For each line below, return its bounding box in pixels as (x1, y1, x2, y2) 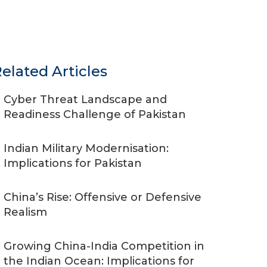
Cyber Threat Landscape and (4, 93, 167, 106)
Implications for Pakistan (4, 157, 142, 170)
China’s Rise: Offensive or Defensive (4, 191, 201, 204)
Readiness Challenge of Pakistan (4, 108, 186, 121)
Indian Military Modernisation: (4, 142, 169, 155)
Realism (4, 206, 47, 219)
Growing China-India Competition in (4, 240, 204, 253)
